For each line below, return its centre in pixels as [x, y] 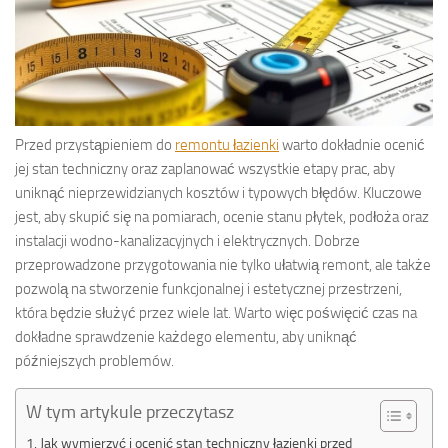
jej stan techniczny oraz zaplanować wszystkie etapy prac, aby [205, 168]
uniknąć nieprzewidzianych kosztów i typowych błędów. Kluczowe [218, 192]
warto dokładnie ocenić [352, 144]
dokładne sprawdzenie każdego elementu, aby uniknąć [186, 336]
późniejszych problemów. [94, 360]
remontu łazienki [227, 144]
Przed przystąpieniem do [95, 144]
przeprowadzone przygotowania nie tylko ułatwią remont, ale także [223, 264]
